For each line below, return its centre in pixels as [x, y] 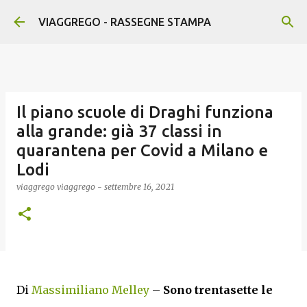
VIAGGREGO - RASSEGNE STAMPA [125, 22]
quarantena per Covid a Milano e [142, 150]
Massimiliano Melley [90, 290]
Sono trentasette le [218, 290]
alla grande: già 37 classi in [119, 131]
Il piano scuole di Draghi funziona [145, 112]
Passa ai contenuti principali [153, 17]
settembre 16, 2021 [139, 187]
